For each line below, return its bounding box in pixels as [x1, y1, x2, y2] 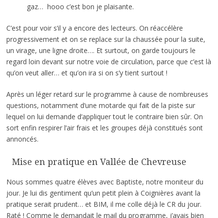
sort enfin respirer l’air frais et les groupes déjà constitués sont [6, 123, 203, 132]
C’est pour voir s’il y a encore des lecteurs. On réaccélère [6, 23, 183, 33]
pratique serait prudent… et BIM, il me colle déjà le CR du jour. [6, 200, 201, 209]
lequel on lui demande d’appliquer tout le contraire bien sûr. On [6, 111, 203, 121]
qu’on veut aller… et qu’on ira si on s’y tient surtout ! [6, 68, 167, 77]
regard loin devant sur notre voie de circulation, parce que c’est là [6, 56, 211, 66]
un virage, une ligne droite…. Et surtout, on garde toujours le [6, 45, 196, 55]
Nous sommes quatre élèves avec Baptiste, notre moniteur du [6, 177, 203, 187]
